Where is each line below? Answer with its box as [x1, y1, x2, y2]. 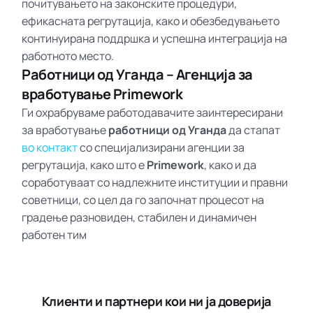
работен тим [22, 227, 87, 243]
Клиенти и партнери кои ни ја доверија [41, 293, 272, 310]
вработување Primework [22, 85, 183, 104]
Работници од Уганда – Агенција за [22, 65, 253, 85]
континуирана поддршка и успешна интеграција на [22, 31, 288, 47]
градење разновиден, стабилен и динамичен [22, 210, 257, 226]
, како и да [204, 157, 257, 173]
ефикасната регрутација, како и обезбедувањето [22, 13, 280, 29]
